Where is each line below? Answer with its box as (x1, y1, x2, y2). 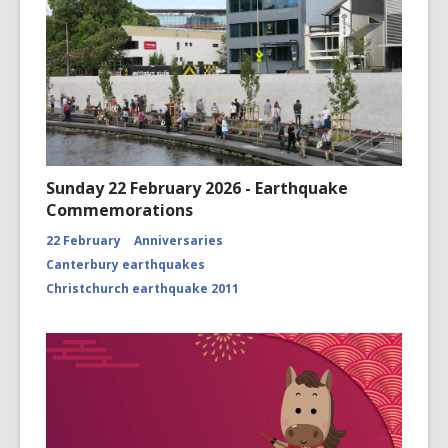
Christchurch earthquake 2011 (46, 280, 239, 297)
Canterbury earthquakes (46, 256, 205, 273)
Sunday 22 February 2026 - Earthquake (46, 177, 348, 199)
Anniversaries (134, 232, 223, 249)
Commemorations (46, 199, 193, 221)
